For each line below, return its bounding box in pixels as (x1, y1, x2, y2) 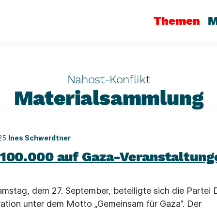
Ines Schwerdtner (8, 134, 71, 142)
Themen (154, 14, 200, 28)
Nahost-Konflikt (67, 73, 150, 86)
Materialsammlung (14, 86, 203, 110)
